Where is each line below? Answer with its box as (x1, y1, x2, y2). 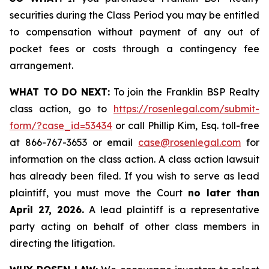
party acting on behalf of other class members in (10, 220, 259, 232)
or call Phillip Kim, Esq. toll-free (112, 119, 259, 131)
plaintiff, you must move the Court (10, 187, 188, 199)
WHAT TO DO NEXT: (10, 86, 110, 98)
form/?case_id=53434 (10, 119, 112, 131)
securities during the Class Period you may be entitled (10, 9, 259, 21)
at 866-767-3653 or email (10, 136, 139, 148)
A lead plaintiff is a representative (84, 204, 259, 216)
